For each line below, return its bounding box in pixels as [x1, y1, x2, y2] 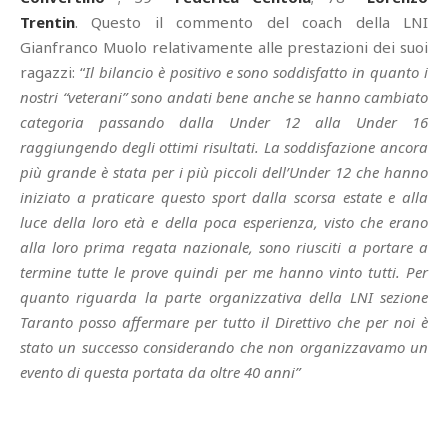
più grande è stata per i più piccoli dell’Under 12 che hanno [20, 161, 428, 182]
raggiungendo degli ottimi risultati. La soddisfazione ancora [20, 136, 428, 157]
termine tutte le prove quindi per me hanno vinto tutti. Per [20, 261, 428, 282]
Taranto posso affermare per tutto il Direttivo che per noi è [20, 311, 428, 332]
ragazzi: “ [20, 61, 85, 82]
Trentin [20, 11, 75, 32]
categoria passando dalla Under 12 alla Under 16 [20, 111, 428, 132]
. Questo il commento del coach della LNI [75, 11, 428, 32]
